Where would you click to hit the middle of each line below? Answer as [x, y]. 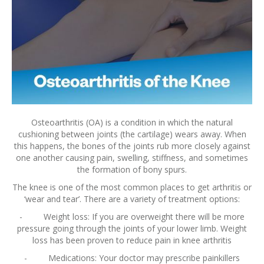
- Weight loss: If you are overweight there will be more [132, 217]
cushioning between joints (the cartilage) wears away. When [132, 134]
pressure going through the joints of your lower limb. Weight [132, 229]
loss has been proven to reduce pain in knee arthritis [132, 240]
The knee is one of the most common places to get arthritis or [132, 187]
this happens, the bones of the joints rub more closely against [132, 146]
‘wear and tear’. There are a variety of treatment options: [132, 199]
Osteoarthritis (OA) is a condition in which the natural [132, 123]
